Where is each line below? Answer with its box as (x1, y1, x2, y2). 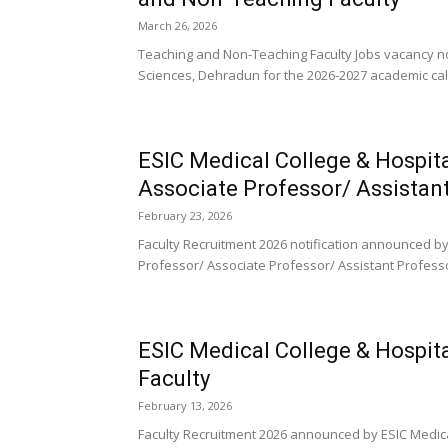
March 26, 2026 (138, 18, 217, 33)
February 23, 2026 (138, 208, 232, 223)
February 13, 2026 (138, 398, 232, 413)
